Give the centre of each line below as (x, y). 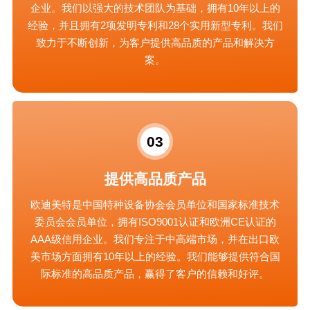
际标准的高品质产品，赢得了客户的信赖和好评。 (155, 273)
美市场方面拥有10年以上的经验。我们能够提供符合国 (155, 256)
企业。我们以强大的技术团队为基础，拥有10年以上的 (155, 8)
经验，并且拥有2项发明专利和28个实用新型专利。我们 (155, 25)
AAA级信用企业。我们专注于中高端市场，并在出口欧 (155, 239)
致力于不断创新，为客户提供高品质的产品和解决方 (155, 42)
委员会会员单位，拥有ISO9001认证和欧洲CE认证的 (155, 221)
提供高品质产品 (155, 179)
